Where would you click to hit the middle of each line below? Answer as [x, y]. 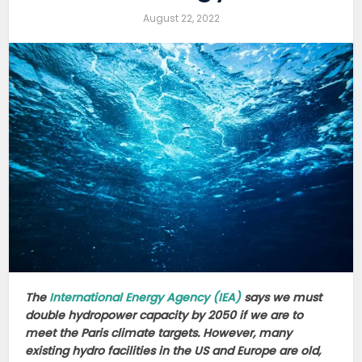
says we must [282, 297]
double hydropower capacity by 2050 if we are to [164, 315]
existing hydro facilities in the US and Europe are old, [173, 350]
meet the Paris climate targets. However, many [159, 333]
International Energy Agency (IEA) [145, 297]
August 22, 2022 [181, 18]
